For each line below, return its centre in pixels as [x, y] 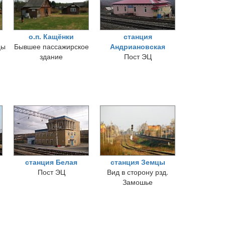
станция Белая [51, 162]
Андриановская [138, 46]
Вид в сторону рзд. [138, 172]
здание [51, 56]
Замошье [138, 182]
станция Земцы [138, 162]
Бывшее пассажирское [51, 46]
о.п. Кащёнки [51, 36]
